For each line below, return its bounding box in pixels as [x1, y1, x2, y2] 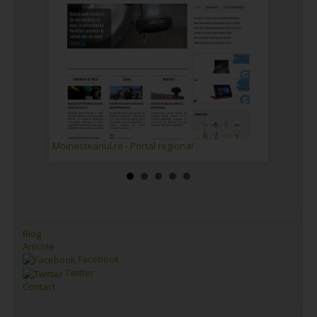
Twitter [63, 266, 94, 279]
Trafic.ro [279, 139, 314, 152]
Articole [23, 239, 54, 253]
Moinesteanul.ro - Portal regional [52, 139, 193, 152]
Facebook [76, 252, 120, 265]
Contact [23, 279, 55, 293]
